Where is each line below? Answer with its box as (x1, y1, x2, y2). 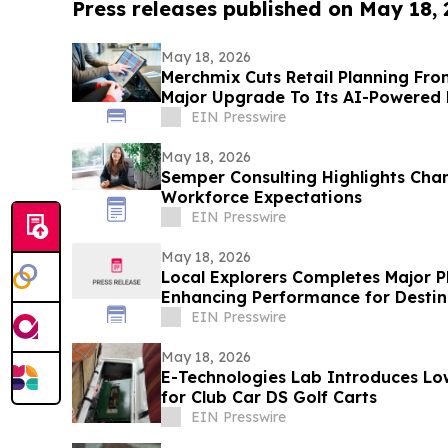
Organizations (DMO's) (160, 307, 347, 328)
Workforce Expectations (160, 187, 362, 208)
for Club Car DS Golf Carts (160, 387, 377, 408)
